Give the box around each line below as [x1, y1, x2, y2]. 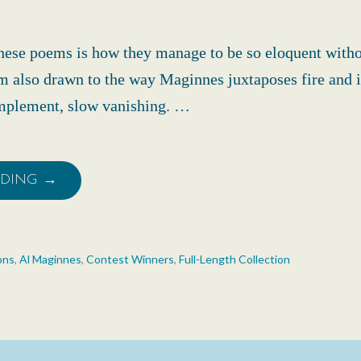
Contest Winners [86, 252, 174, 266]
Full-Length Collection [179, 252, 290, 266]
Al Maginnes [19, 252, 81, 266]
